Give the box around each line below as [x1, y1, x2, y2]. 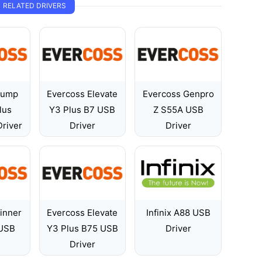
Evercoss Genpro [142, 88, 214, 99]
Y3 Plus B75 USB [46, 223, 118, 234]
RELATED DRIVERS [3, 1, 66, 10]
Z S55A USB [153, 104, 204, 115]
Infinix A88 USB [146, 207, 211, 218]
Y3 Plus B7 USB [49, 104, 116, 115]
